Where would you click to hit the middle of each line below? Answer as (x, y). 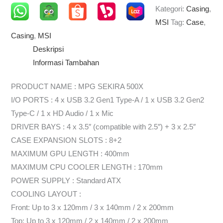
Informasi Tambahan (66, 62)
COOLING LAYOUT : (46, 194)
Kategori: (170, 9)
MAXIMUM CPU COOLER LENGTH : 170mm (87, 167)
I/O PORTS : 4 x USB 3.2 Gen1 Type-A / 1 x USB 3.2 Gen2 (108, 100)
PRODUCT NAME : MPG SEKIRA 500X (77, 87)
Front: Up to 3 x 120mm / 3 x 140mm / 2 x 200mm (93, 208)
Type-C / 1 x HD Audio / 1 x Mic (62, 114)
